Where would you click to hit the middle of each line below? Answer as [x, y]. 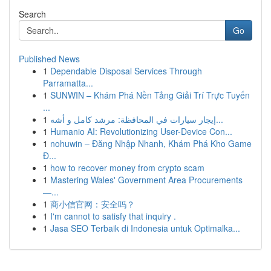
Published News [49, 59]
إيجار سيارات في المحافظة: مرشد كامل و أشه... [220, 119]
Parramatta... [68, 83]
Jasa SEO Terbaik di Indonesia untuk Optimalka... [145, 228]
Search [32, 14]
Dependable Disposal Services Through [126, 71]
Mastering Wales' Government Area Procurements [146, 180]
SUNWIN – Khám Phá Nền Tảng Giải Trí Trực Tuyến [150, 95]
